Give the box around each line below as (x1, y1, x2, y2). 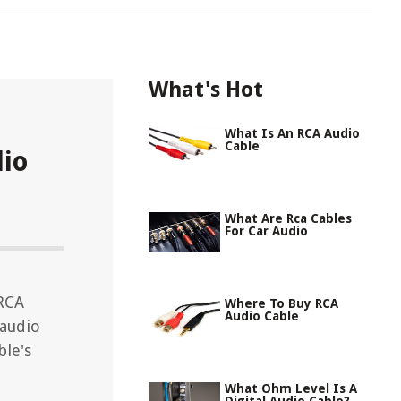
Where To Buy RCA (225, 296, 338, 311)
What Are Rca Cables (225, 211, 352, 226)
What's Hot (149, 77, 263, 102)
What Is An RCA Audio (225, 126, 360, 141)
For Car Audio (225, 224, 308, 238)
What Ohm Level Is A (225, 381, 357, 396)
